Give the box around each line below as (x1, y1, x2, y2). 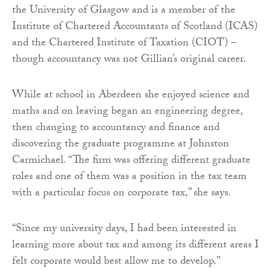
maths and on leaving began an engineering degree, (12, 102, 243, 122)
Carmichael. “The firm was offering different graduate (12, 151, 250, 171)
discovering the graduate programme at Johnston (12, 135, 229, 154)
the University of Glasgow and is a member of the (12, 1, 235, 21)
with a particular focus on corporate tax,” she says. (12, 184, 231, 203)
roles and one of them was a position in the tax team (12, 168, 247, 187)
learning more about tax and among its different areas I (12, 236, 259, 255)
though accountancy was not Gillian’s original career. (12, 50, 246, 70)
